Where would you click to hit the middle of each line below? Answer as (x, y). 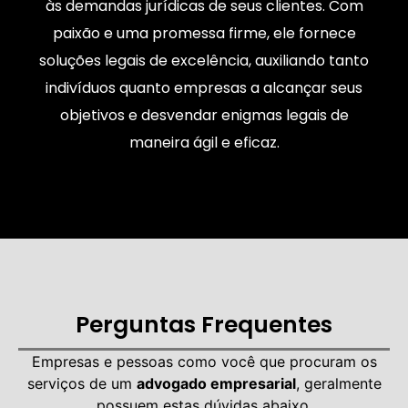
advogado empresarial (216, 384)
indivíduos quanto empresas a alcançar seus (204, 88)
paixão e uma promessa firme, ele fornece (204, 34)
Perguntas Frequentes (204, 325)
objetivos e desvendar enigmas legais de (204, 116)
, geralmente (338, 384)
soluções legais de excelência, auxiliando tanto (204, 61)
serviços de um (82, 384)
